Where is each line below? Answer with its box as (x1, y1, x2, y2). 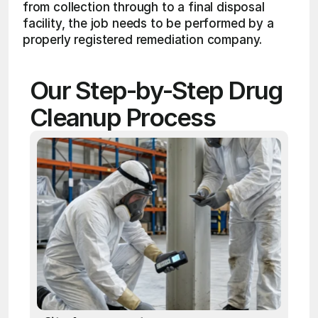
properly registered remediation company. (23, 33, 263, 47)
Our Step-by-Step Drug (30, 75, 283, 105)
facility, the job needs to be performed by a (23, 16, 274, 31)
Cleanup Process (30, 102, 215, 132)
